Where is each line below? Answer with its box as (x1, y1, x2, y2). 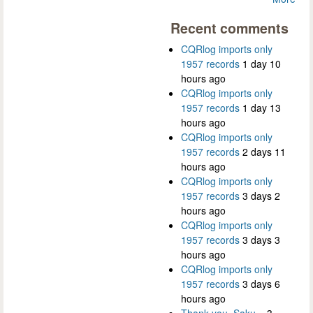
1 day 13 (242, 100, 281, 115)
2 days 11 (242, 144, 286, 159)
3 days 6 (242, 276, 280, 291)
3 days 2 (242, 188, 280, 203)
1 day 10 (242, 56, 281, 71)
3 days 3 (242, 232, 280, 247)
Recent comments (170, 17, 289, 38)
